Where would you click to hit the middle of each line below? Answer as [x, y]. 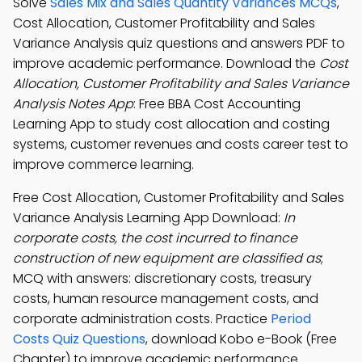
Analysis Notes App [73, 104]
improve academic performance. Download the [166, 63]
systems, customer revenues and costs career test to [181, 144]
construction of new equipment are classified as [167, 258]
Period [291, 319]
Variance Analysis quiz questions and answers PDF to [179, 43]
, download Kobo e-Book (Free [241, 339]
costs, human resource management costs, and [166, 299]
